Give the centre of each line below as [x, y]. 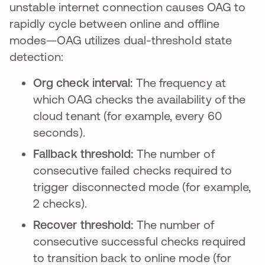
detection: [36, 56]
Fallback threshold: [83, 153]
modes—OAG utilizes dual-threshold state [121, 40]
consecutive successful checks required [140, 241]
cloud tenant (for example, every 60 [127, 115]
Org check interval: [83, 82]
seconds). [59, 132]
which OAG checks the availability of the [140, 99]
